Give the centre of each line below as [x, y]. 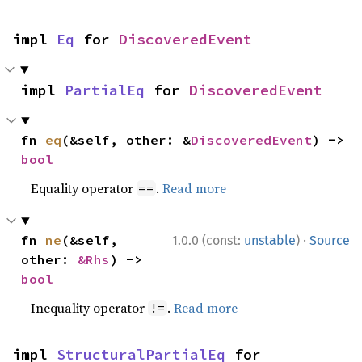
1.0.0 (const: [208, 240]
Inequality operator [90, 307]
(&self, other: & [126, 139]
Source [330, 240]
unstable [270, 240]
